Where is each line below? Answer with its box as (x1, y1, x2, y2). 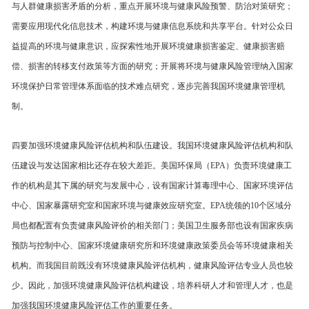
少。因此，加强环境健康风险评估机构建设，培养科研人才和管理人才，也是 (12, 281, 293, 290)
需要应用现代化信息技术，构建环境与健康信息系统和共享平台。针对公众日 (12, 21, 293, 31)
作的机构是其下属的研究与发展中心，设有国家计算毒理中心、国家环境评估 (12, 181, 293, 190)
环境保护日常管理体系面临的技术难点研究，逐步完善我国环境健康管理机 (12, 81, 285, 91)
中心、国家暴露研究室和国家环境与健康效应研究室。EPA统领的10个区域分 (12, 201, 292, 210)
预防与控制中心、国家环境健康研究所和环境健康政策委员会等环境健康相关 (12, 241, 293, 250)
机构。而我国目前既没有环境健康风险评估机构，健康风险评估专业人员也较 (12, 261, 293, 270)
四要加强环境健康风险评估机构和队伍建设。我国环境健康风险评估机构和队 (12, 141, 293, 150)
